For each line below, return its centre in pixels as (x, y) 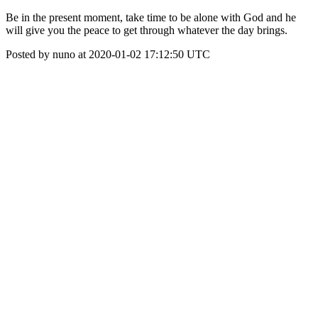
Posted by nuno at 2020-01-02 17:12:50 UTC (108, 54)
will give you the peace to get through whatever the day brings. (147, 30)
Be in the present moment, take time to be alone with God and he (151, 17)
